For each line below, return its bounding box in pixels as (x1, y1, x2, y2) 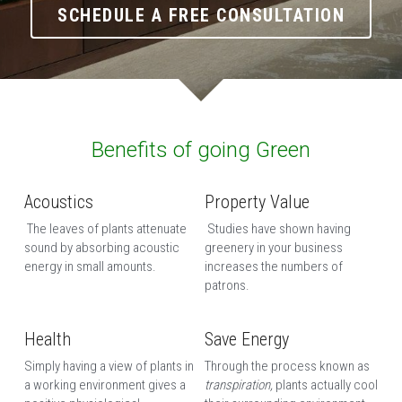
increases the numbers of (205, 258, 344, 275)
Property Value (205, 191, 310, 214)
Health (23, 328, 71, 351)
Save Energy (205, 328, 290, 351)
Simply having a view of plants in (23, 358, 194, 375)
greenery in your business (205, 240, 344, 257)
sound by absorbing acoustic (23, 240, 179, 257)
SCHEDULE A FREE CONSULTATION (57, 4, 345, 27)
